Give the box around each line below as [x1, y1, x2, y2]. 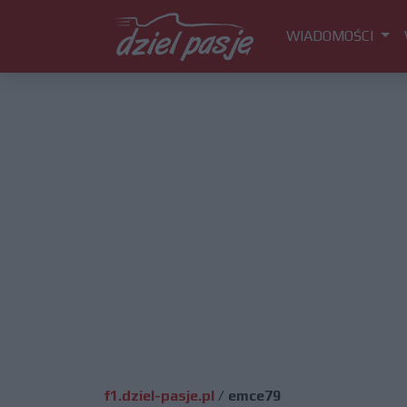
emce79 [228, 387, 281, 404]
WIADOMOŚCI [286, 27, 377, 45]
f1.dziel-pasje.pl [104, 387, 214, 404]
